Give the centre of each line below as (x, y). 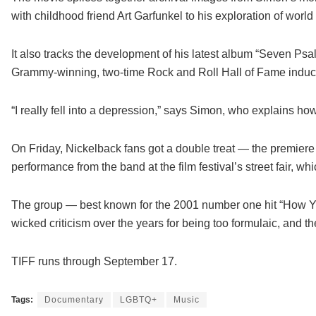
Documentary (74, 300)
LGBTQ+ (138, 300)
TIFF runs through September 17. (94, 262)
